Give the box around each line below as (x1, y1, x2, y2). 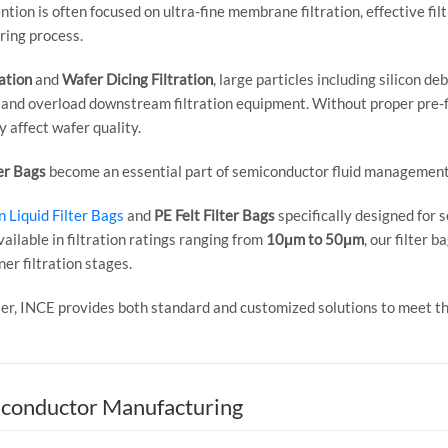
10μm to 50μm (266, 230, 364, 248)
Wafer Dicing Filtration (62, 70, 213, 88)
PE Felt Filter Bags (154, 206, 275, 224)
